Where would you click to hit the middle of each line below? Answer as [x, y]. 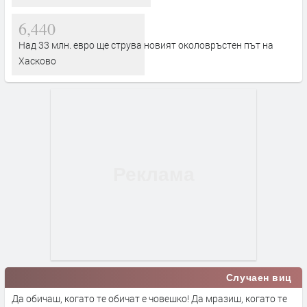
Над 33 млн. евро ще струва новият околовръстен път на [146, 45]
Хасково [37, 61]
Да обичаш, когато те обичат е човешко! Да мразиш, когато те [149, 299]
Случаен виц [259, 278]
